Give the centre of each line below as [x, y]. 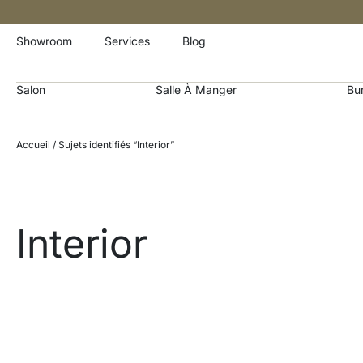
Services [127, 41]
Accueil [33, 144]
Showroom [44, 41]
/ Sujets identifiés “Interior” [112, 144]
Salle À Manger [196, 89]
